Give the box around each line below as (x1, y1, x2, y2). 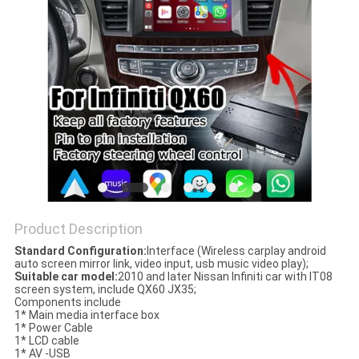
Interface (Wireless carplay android (146, 244, 326, 258)
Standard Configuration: (14, 244, 147, 258)
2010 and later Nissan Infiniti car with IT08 (117, 270, 333, 284)
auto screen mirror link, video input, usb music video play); (14, 257, 309, 271)
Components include (14, 296, 121, 309)
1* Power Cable (14, 321, 93, 335)
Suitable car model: (14, 270, 118, 284)
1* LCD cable (14, 334, 79, 348)
